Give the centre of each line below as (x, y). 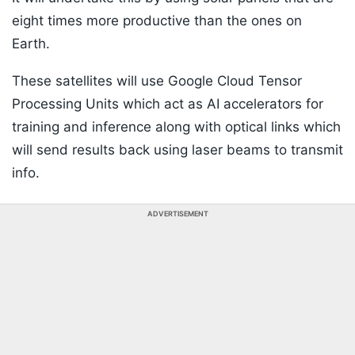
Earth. (31, 44)
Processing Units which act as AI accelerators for (168, 104)
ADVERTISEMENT (177, 214)
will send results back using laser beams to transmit (177, 150)
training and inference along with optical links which (176, 127)
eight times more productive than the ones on (157, 21)
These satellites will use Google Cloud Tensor (157, 81)
